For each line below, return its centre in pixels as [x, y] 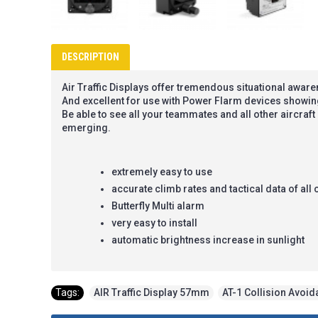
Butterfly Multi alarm [158, 205]
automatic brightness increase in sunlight [208, 240]
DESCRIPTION [91, 56]
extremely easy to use [162, 171]
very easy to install [154, 223]
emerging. [86, 127]
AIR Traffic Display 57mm [152, 292]
